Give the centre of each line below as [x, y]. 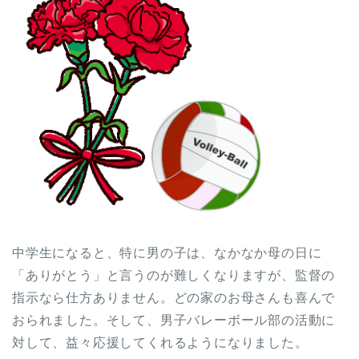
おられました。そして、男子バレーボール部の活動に [174, 321]
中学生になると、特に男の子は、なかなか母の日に [167, 253]
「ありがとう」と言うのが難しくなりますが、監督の [174, 276]
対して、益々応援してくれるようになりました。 [160, 343]
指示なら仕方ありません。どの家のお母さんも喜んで [174, 298]
